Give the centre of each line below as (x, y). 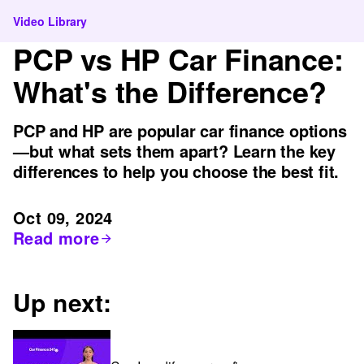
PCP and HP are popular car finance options (180, 130)
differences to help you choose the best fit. (176, 171)
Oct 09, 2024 (63, 217)
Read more (56, 238)
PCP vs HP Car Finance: (178, 58)
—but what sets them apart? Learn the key (174, 151)
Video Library (50, 21)
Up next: (63, 302)
